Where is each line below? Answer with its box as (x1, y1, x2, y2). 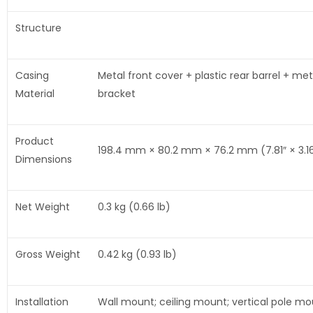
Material (15, 87, 54, 101)
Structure (15, 21, 61, 36)
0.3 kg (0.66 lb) (97, 200, 170, 214)
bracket (97, 87, 136, 101)
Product (15, 134, 54, 149)
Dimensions (15, 152, 72, 167)
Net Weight (15, 200, 70, 214)
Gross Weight (15, 247, 80, 262)
